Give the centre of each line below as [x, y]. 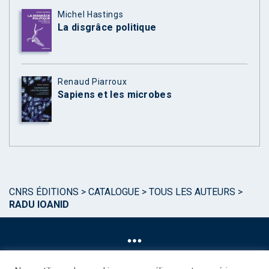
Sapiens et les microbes [115, 94]
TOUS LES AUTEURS [192, 192]
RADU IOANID [39, 205]
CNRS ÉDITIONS [44, 192]
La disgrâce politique [107, 27]
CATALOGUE [114, 192]
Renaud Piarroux [92, 81]
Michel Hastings [91, 14]
